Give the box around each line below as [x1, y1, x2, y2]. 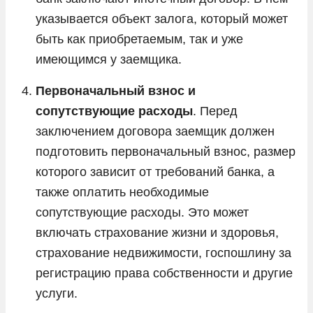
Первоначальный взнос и [36, 83, 196, 98]
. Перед [193, 103, 238, 118]
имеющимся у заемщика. [36, 52, 182, 66]
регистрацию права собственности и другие [36, 265, 293, 280]
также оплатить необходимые [36, 184, 209, 199]
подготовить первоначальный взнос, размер [36, 144, 296, 159]
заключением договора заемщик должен [36, 124, 275, 138]
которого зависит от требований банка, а [36, 164, 275, 179]
